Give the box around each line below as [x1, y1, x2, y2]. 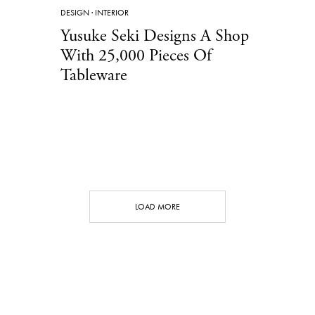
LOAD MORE [135, 200, 180, 212]
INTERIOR [95, 6, 129, 18]
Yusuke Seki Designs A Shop [60, 25, 249, 46]
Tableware [60, 64, 127, 86]
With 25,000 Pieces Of [60, 44, 212, 66]
